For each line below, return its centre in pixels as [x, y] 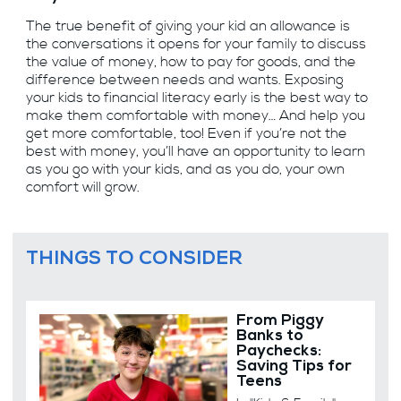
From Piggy [281, 322]
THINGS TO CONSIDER [134, 260]
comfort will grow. [82, 188]
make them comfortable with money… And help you [195, 116]
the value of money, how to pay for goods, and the [191, 63]
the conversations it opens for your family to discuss [196, 45]
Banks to [270, 337]
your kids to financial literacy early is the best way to [196, 98]
